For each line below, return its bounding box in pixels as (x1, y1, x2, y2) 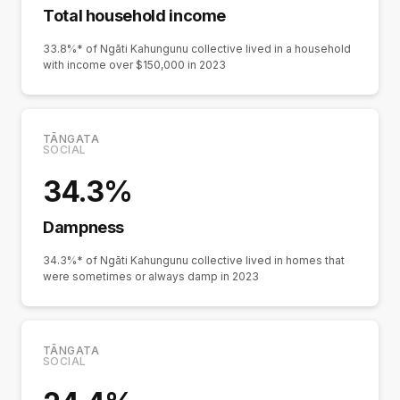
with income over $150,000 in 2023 (43, 58, 226, 72)
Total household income (43, 6, 227, 26)
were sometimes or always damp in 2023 (43, 270, 259, 284)
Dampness (43, 218, 125, 237)
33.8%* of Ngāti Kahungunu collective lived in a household (43, 42, 351, 56)
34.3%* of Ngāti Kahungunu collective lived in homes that (43, 254, 345, 268)
